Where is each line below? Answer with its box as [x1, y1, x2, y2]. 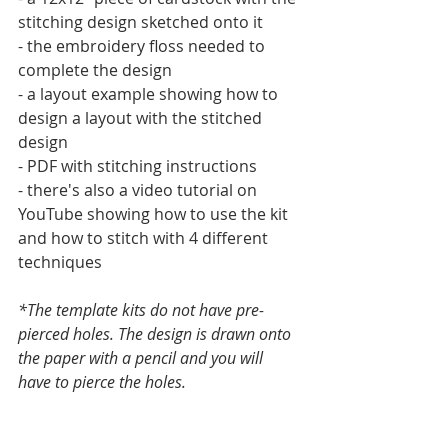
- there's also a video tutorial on [18, 179, 261, 201]
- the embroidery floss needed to [18, 35, 269, 57]
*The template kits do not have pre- [18, 299, 264, 321]
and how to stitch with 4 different [18, 227, 272, 249]
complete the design [18, 59, 172, 81]
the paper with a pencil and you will [18, 347, 267, 369]
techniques [18, 251, 102, 273]
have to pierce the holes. [18, 371, 186, 393]
